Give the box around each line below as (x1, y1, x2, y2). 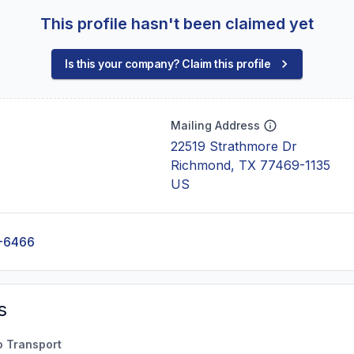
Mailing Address (171, 119, 260, 132)
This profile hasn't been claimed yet (40, 14, 314, 33)
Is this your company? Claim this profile (65, 57, 270, 70)
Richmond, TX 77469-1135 (171, 157, 330, 173)
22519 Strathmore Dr (171, 138, 297, 154)
